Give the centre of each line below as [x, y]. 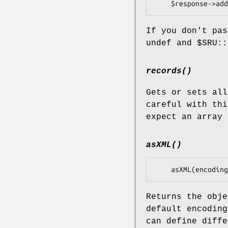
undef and [172, 43]
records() [169, 71]
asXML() [164, 145]
